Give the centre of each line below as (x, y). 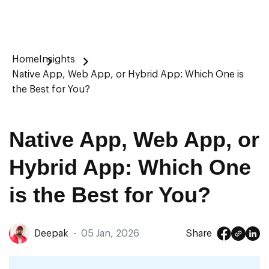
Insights (57, 59)
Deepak (51, 233)
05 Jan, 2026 (110, 233)
